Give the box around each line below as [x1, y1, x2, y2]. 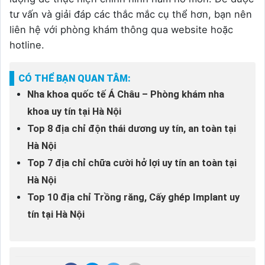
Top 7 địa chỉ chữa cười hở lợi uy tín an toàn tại [27, 157, 237, 169]
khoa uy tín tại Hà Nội [27, 106, 121, 118]
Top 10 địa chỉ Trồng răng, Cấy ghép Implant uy [27, 192, 240, 203]
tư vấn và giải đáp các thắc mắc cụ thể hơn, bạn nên [9, 8, 252, 21]
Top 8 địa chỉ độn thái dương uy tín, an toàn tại [27, 123, 236, 135]
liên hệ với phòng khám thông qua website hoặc [9, 24, 233, 36]
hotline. [9, 39, 44, 51]
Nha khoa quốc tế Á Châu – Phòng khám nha [27, 89, 224, 101]
